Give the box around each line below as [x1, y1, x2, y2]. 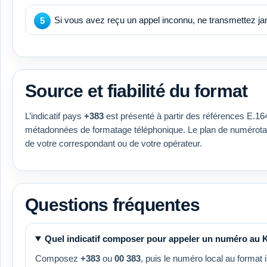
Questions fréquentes [25, 194, 200, 215]
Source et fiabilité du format [25, 80, 248, 101]
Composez [35, 253, 80, 263]
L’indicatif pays [25, 110, 84, 121]
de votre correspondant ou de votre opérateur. [25, 138, 202, 148]
